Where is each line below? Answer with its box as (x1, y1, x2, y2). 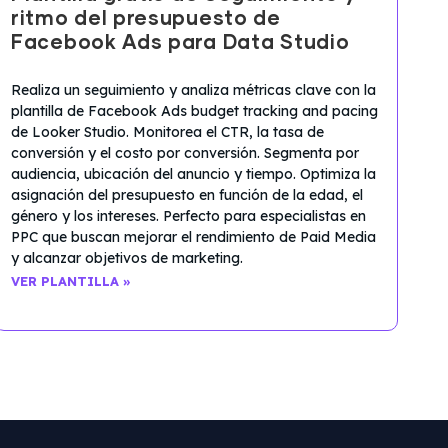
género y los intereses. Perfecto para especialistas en (11, 206, 366, 225)
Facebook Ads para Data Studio (11, 32, 350, 53)
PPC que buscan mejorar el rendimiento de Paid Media (11, 227, 376, 246)
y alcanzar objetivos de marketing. (11, 248, 243, 267)
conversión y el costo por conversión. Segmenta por (11, 143, 359, 162)
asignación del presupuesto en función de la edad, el (11, 185, 363, 204)
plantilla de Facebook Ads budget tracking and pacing (11, 101, 378, 120)
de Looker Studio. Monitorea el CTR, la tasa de (11, 122, 324, 141)
